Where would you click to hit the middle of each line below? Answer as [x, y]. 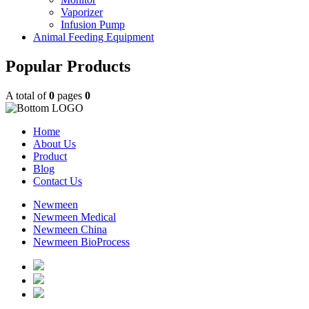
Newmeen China [70, 229]
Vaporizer [82, 12]
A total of [27, 95]
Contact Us [58, 181]
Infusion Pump [93, 24]
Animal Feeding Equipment [93, 37]
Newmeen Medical [74, 217]
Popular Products [68, 66]
